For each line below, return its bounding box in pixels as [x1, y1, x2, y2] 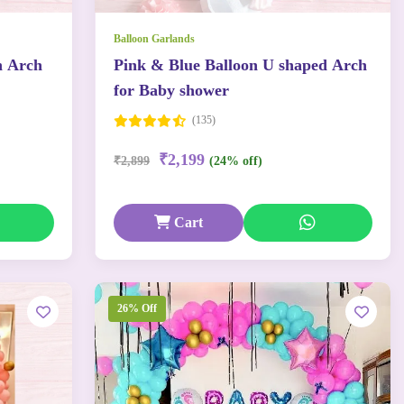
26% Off [117, 302, 157, 315]
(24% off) [209, 154, 262, 168]
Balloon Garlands [114, 32, 195, 45]
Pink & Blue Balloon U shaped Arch [114, 56, 367, 74]
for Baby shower [114, 81, 229, 99]
